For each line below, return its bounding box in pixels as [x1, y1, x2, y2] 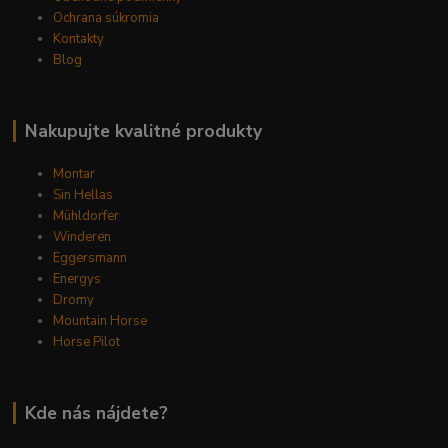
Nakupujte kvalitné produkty [24, 118, 262, 143]
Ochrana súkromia [53, 8, 160, 27]
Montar [53, 164, 96, 183]
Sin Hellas [53, 185, 114, 204]
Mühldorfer [53, 206, 120, 225]
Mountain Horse [53, 311, 148, 330]
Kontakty [53, 29, 105, 48]
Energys [53, 269, 102, 288]
